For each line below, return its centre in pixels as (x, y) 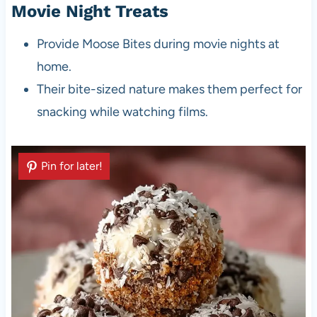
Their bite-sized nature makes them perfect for (169, 89)
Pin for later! (71, 166)
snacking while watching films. (122, 111)
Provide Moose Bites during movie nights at (158, 44)
